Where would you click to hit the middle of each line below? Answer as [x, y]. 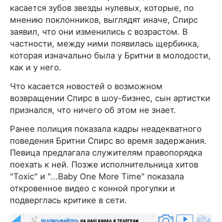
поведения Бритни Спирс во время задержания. [108, 141]
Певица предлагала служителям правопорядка [106, 153]
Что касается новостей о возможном [86, 86]
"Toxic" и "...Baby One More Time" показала [97, 177]
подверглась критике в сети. [68, 200]
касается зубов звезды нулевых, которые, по [102, 8]
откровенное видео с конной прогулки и [92, 189]
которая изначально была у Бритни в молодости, [110, 56]
